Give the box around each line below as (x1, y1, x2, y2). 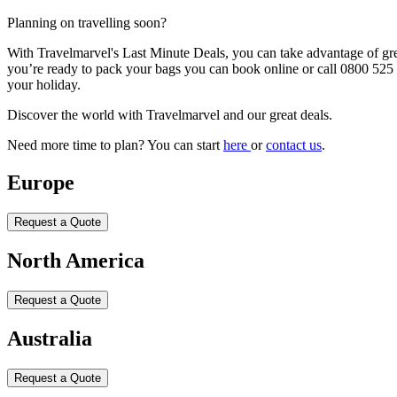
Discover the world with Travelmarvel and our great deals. (7, 107, 332, 123)
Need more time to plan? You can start (7, 137, 223, 153)
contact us (266, 137, 322, 153)
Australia (7, 326, 92, 350)
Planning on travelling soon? (7, 15, 167, 31)
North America (7, 248, 144, 272)
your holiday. (7, 77, 81, 93)
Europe (7, 171, 74, 195)
